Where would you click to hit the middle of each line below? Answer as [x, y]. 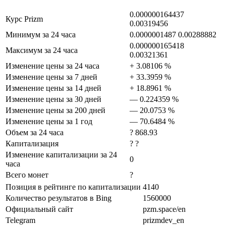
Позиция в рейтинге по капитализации [73, 187]
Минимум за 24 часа [41, 35]
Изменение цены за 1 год [49, 122]
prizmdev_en [163, 220]
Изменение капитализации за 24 [61, 155]
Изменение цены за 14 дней [53, 88]
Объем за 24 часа [35, 133]
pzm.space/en [164, 209]
